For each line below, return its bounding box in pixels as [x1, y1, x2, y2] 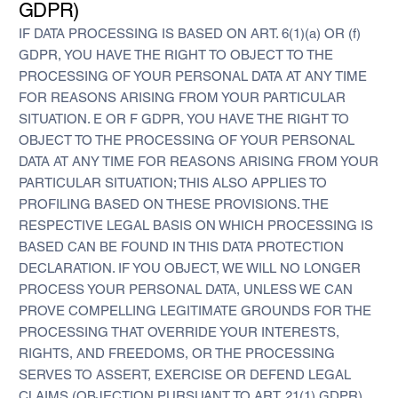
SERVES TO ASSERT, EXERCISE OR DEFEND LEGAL [18, 366, 351, 382]
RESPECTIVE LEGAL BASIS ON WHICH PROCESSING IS [18, 217, 373, 233]
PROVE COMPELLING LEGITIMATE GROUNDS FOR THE [18, 302, 371, 318]
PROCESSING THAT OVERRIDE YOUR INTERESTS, [18, 323, 339, 339]
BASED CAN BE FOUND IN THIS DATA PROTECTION [18, 238, 344, 254]
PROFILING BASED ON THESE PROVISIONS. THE [18, 195, 329, 211]
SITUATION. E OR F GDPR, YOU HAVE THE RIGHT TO [18, 110, 349, 126]
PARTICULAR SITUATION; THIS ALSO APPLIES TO [18, 174, 327, 190]
